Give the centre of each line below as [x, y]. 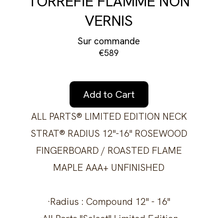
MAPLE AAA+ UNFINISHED [109, 168]
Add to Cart [109, 95]
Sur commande [109, 41]
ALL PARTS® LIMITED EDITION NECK [109, 117]
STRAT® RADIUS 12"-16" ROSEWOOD [109, 134]
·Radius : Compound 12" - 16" [109, 202]
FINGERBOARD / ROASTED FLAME [109, 151]
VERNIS [109, 21]
